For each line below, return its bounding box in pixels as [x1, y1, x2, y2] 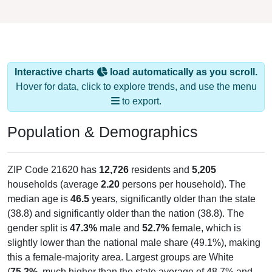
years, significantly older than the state [89, 182, 256, 192]
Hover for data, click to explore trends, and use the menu [15, 69, 257, 80]
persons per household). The [120, 167, 246, 178]
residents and [129, 152, 192, 163]
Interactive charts [15, 55, 97, 66]
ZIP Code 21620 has [7, 152, 99, 163]
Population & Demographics [7, 111, 198, 129]
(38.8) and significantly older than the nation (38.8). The [7, 196, 244, 207]
